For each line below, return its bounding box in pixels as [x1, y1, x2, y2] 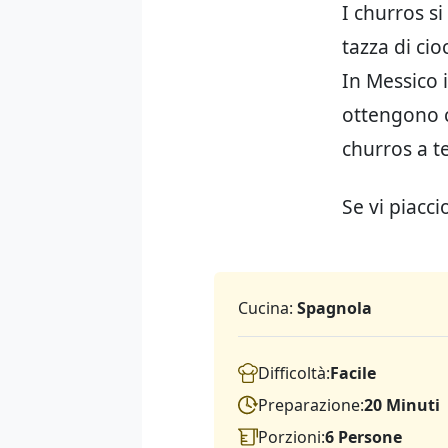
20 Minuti [364, 394, 440, 417]
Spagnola [297, 297, 372, 320]
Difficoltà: [258, 362, 330, 385]
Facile [330, 362, 376, 385]
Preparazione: [258, 394, 364, 417]
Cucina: [238, 297, 297, 320]
